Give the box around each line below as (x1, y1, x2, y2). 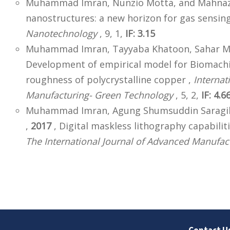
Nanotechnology (26, 27, 97, 40)
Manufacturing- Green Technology (26, 89, 173, 102)
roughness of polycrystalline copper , (26, 73, 194, 86)
